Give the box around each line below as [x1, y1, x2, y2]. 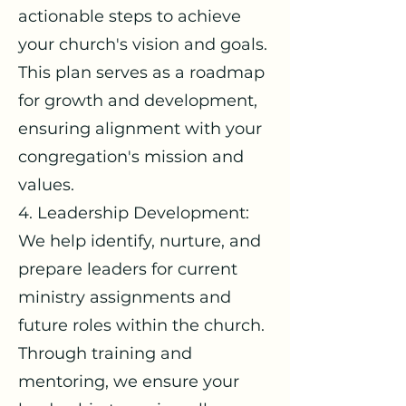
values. [18, 175, 74, 195]
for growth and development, [18, 91, 257, 111]
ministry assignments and [18, 287, 231, 307]
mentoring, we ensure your [18, 372, 239, 391]
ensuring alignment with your [18, 119, 262, 139]
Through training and [18, 343, 192, 363]
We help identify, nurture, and [18, 231, 261, 251]
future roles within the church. [18, 315, 265, 335]
